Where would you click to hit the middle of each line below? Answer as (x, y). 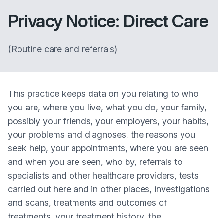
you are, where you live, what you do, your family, (107, 107)
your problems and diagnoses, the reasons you (101, 135)
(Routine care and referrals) (63, 49)
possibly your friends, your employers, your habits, (108, 121)
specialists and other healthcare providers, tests (103, 175)
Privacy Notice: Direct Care (108, 21)
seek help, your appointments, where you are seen (108, 148)
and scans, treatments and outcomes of (87, 203)
